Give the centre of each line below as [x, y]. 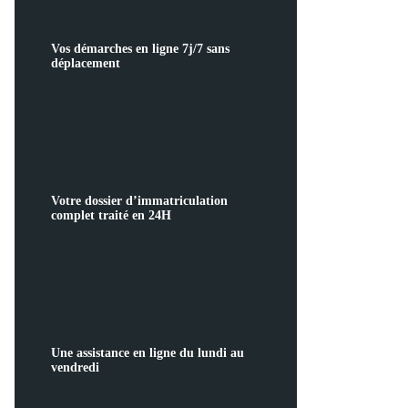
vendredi [75, 367]
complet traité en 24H [111, 215]
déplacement [86, 63]
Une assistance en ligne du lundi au [148, 353]
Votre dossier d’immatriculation [139, 201]
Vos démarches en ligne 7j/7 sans [140, 49]
